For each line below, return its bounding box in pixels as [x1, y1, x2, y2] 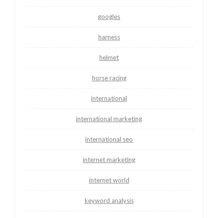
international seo [85, 135, 133, 144]
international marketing [76, 115, 142, 123]
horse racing [91, 74, 127, 82]
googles [98, 13, 120, 21]
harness [98, 33, 120, 41]
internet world [89, 176, 129, 184]
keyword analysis [84, 197, 134, 205]
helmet [99, 54, 119, 62]
